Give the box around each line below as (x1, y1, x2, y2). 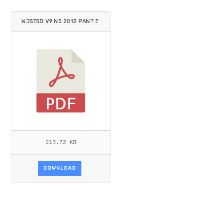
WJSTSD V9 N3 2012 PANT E (21, 18, 99, 25)
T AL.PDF (21, 38, 46, 44)
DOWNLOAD (43, 165, 76, 171)
